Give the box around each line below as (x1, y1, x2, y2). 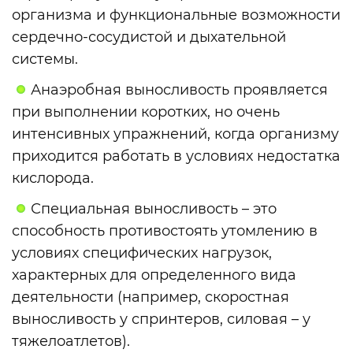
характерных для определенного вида (12, 266, 296, 284)
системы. (12, 50, 78, 69)
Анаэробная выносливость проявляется (31, 80, 329, 98)
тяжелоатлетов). (12, 332, 130, 350)
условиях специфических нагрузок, (12, 243, 272, 262)
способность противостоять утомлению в (12, 221, 318, 240)
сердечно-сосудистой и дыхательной (12, 28, 286, 46)
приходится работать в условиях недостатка (12, 147, 340, 165)
